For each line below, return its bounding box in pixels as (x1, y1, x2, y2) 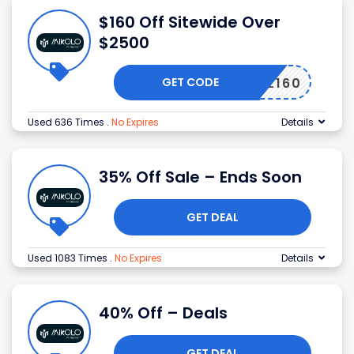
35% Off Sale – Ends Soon (99, 166, 302, 189)
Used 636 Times (28, 115, 107, 130)
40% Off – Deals (99, 302, 228, 325)
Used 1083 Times (28, 251, 110, 265)
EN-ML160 (228, 74, 302, 93)
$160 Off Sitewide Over (99, 11, 281, 34)
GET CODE (162, 74, 220, 91)
